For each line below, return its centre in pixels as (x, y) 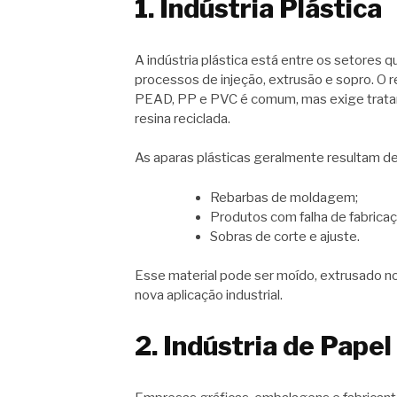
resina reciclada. (183, 118)
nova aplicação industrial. (209, 296)
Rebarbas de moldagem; (284, 197)
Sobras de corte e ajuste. (285, 236)
